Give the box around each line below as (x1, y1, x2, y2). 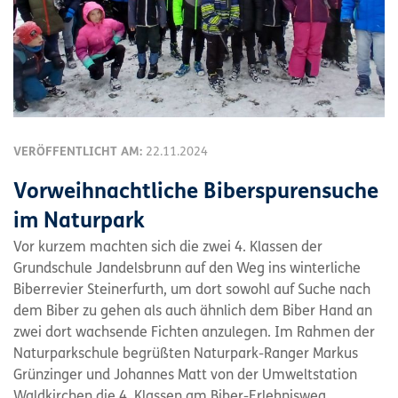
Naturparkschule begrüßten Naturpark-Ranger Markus (13, 347, 358, 362)
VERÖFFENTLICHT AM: (13, 146, 146, 159)
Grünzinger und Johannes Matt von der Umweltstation (13, 369, 357, 383)
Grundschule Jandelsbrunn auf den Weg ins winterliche (13, 262, 361, 276)
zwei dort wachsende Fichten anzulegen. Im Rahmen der (13, 326, 375, 340)
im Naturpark (13, 211, 145, 233)
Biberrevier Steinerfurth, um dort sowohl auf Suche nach (13, 283, 370, 298)
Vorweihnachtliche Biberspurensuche (13, 182, 378, 203)
